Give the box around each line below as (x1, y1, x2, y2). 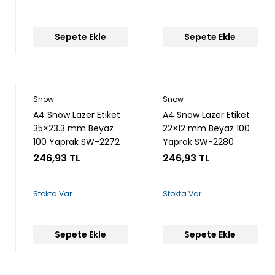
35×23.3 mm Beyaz (33, 122, 114, 134)
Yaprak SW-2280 (162, 136, 234, 148)
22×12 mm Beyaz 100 (162, 122, 250, 134)
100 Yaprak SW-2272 (33, 136, 120, 148)
